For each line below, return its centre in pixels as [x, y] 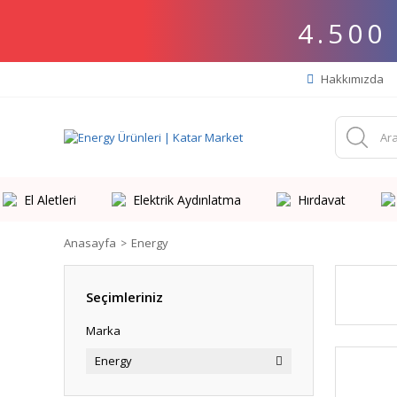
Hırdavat [321, 199]
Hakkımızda [351, 79]
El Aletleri [50, 199]
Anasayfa [90, 243]
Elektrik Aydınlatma [187, 199]
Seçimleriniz [125, 297]
